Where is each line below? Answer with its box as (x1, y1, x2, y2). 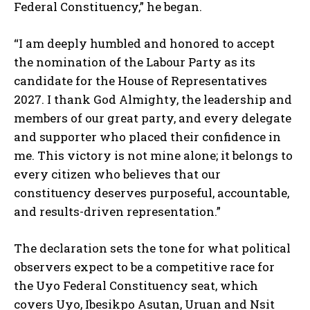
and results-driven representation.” (14, 203, 221, 219)
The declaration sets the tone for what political (14, 239, 291, 256)
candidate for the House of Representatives (14, 72, 267, 89)
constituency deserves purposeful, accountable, (14, 184, 289, 201)
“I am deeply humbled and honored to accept (14, 35, 275, 51)
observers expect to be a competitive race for (14, 258, 275, 275)
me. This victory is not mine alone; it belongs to (14, 147, 293, 163)
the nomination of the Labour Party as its (14, 53, 255, 70)
